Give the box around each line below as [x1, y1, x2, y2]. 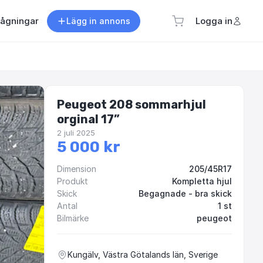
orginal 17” [57, 112, 120, 127]
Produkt [57, 176, 88, 187]
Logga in [195, 15, 232, 26]
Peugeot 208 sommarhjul [57, 97, 206, 112]
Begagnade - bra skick [139, 188, 232, 199]
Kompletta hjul [172, 176, 232, 187]
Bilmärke [57, 213, 89, 224]
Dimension [57, 164, 96, 174]
